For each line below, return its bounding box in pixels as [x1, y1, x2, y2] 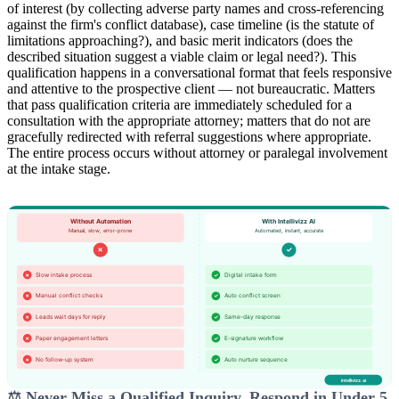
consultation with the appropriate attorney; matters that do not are [7, 113, 370, 129]
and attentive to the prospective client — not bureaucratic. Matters [7, 81, 375, 97]
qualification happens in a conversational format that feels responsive [7, 65, 392, 81]
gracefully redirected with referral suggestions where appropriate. [7, 129, 371, 145]
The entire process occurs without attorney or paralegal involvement [7, 145, 387, 161]
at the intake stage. [7, 161, 110, 177]
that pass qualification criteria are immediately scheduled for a [7, 97, 352, 113]
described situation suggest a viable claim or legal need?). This [7, 49, 356, 65]
